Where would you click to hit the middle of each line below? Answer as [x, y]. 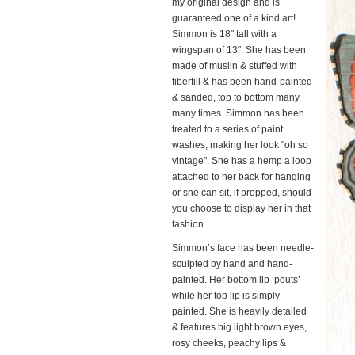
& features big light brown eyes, [239, 327]
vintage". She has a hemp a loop [242, 161]
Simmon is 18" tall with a [224, 34]
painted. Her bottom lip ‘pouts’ [236, 280]
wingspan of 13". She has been [239, 50]
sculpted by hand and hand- [232, 264]
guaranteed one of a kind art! [234, 18]
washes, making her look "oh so [240, 145]
